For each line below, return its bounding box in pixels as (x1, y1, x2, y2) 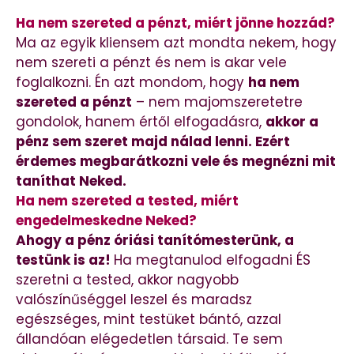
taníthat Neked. (16, 171, 130, 190)
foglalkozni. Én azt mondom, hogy (16, 72, 248, 92)
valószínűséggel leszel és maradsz (16, 289, 252, 309)
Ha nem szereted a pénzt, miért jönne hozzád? (16, 13, 335, 32)
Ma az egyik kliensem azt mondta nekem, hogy (16, 32, 337, 52)
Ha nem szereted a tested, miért (16, 190, 239, 210)
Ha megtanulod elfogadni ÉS (114, 250, 311, 269)
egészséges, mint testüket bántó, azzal (16, 309, 281, 329)
